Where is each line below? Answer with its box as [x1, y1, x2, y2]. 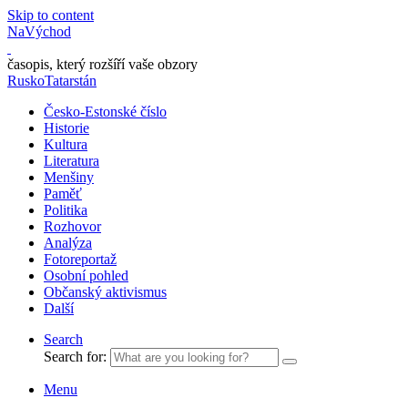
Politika [44, 202, 87, 218]
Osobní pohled [44, 268, 128, 283]
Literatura [44, 153, 99, 168]
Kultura [44, 137, 87, 152]
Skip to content [7, 7, 94, 23]
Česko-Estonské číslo [44, 104, 167, 119]
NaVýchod [7, 24, 71, 39]
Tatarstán [45, 73, 97, 88]
